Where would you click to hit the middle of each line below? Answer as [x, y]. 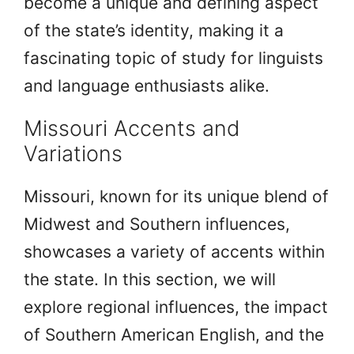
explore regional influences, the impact [176, 307]
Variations [73, 153]
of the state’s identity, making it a [154, 30]
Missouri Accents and [132, 128]
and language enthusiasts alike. [147, 85]
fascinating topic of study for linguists [173, 58]
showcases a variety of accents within [174, 251]
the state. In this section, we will [150, 279]
